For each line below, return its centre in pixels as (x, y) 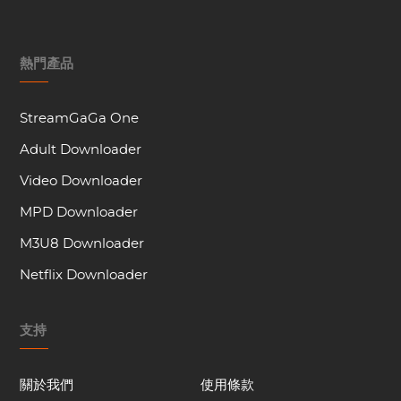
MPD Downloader (79, 213)
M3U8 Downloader (82, 244)
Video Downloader (81, 181)
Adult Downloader (81, 150)
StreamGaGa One (80, 119)
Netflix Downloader (84, 275)
